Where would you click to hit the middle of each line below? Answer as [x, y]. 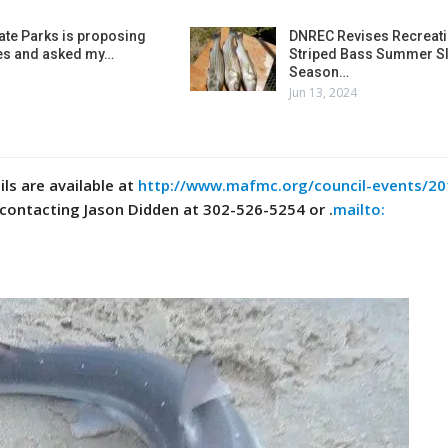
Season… [319, 72]
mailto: [359, 208]
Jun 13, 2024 [323, 92]
